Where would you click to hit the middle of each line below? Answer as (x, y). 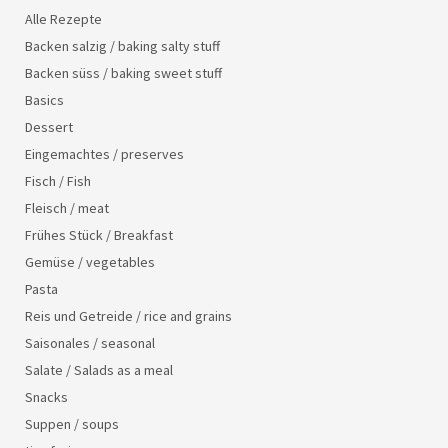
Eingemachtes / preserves (104, 154)
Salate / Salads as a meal (99, 370)
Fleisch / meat (67, 208)
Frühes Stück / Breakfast (99, 235)
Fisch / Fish (58, 181)
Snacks (46, 397)
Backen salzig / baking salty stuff (122, 46)
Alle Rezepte (63, 19)
